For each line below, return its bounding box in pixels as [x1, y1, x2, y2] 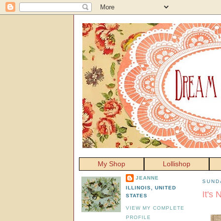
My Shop [98, 160, 125, 168]
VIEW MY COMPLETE [126, 205, 185, 211]
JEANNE [136, 175, 159, 181]
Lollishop [163, 160, 190, 168]
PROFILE [126, 215, 151, 220]
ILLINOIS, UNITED [126, 184, 177, 190]
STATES [126, 192, 148, 198]
